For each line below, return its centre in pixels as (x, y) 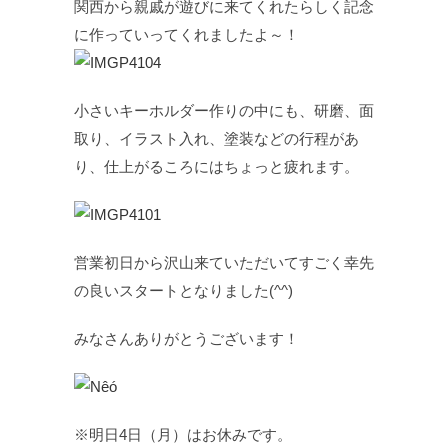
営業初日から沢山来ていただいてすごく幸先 (224, 262)
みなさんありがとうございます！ (186, 338)
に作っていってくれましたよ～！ (186, 34)
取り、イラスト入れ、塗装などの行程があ (216, 138)
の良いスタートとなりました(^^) (183, 290)
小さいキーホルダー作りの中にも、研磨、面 (224, 110)
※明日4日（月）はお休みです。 (185, 434)
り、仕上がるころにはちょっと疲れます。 (216, 166)
